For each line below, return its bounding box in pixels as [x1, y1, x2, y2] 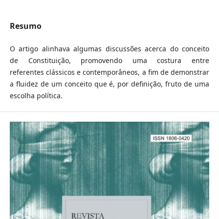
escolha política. [9, 91, 63, 101]
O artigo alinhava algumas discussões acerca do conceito [9, 44, 210, 54]
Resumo [9, 21, 42, 32]
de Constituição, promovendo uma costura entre [9, 56, 210, 66]
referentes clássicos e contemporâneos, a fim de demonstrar [9, 67, 210, 77]
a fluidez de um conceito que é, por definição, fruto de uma [9, 79, 210, 89]
